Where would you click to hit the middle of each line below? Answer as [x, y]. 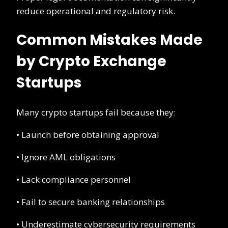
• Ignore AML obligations [66, 157]
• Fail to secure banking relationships [91, 202]
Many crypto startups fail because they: [96, 112]
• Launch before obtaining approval [88, 135]
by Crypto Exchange [91, 62]
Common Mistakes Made [109, 40]
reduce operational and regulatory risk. [96, 11]
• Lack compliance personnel [74, 180]
